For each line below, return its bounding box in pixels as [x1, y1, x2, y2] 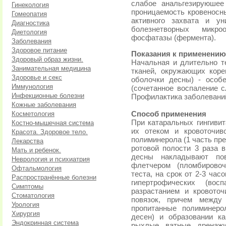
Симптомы [12, 183, 43, 190]
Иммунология [12, 83, 53, 90]
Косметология [12, 110, 54, 118]
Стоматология [12, 192, 54, 199]
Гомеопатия [12, 10, 47, 18]
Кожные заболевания [12, 101, 76, 108]
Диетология [12, 28, 47, 36]
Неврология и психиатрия [12, 155, 90, 163]
